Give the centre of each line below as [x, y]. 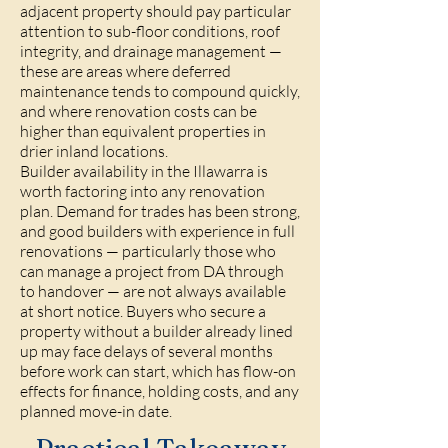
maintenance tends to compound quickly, [160, 91]
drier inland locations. [94, 151]
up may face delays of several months [146, 351]
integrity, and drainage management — [151, 51]
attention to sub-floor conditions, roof [150, 31]
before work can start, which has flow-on [158, 371]
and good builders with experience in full [157, 231]
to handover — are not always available [153, 291]
